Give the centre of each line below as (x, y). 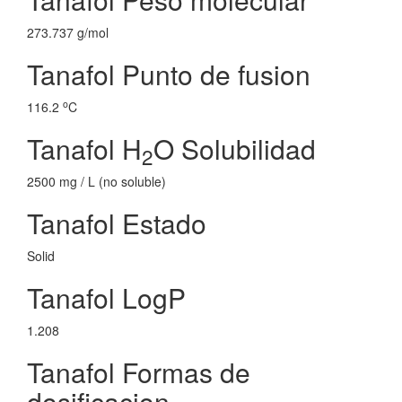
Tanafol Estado (117, 223)
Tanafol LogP (106, 297)
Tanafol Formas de (139, 372)
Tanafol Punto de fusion (169, 74)
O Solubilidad (235, 149)
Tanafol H (84, 149)
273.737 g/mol (68, 32)
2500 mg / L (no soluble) (96, 181)
